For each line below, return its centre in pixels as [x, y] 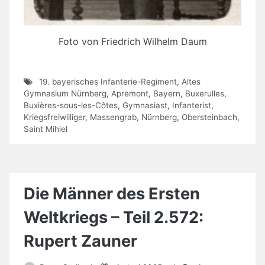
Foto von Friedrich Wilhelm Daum [132, 41]
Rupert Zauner [80, 241]
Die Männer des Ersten [112, 194]
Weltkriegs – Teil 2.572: [114, 218]
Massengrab [113, 117]
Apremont [130, 94]
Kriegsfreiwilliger [54, 117]
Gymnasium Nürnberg [65, 94]
